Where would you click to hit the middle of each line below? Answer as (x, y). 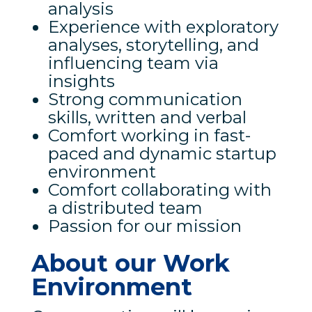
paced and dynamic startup (162, 153)
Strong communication (145, 99)
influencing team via (133, 63)
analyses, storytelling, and (153, 45)
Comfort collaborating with (159, 189)
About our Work (130, 263)
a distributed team (125, 208)
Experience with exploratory (163, 26)
